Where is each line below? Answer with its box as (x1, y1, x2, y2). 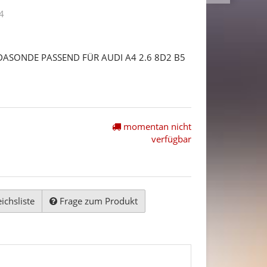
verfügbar (151, 132, 191, 145)
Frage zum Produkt (60, 195, 138, 207)
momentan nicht (120, 120, 191, 132)
